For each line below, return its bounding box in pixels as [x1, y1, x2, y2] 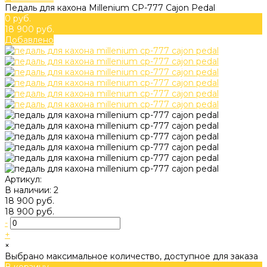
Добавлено [5, 34, 54, 45]
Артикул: [5, 173, 42, 185]
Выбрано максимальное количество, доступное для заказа [5, 250, 258, 262]
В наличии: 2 [5, 184, 58, 195]
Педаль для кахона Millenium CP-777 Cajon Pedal [5, 2, 215, 13]
